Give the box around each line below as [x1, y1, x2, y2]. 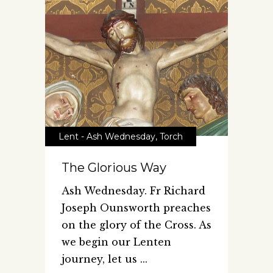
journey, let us [62, 253, 140, 266]
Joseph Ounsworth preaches [62, 202, 211, 214]
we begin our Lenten [62, 236, 171, 249]
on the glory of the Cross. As [62, 219, 211, 232]
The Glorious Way [62, 160, 166, 175]
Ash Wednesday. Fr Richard [62, 185, 205, 197]
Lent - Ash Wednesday [58, 131, 155, 143]
